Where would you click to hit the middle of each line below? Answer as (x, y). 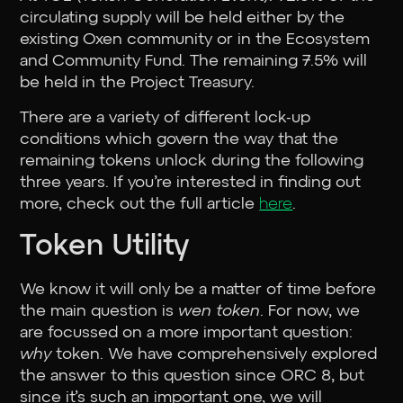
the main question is (99, 311)
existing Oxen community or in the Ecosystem (195, 39)
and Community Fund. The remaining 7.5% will (194, 61)
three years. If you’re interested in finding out (191, 182)
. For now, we (310, 311)
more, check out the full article (140, 204)
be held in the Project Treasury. (140, 82)
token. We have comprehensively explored (215, 354)
